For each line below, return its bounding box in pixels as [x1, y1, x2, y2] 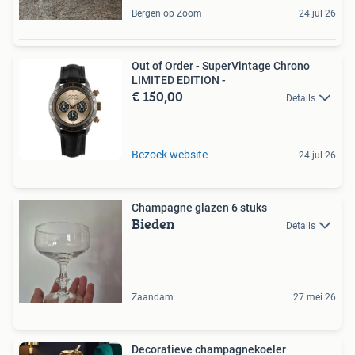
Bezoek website [132, 147, 208, 161]
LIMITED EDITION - [132, 73, 226, 86]
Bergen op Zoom [132, 7, 202, 19]
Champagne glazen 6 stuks [132, 200, 267, 214]
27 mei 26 [293, 291, 336, 303]
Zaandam [132, 291, 174, 303]
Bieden [132, 212, 175, 235]
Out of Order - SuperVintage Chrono [132, 59, 310, 72]
